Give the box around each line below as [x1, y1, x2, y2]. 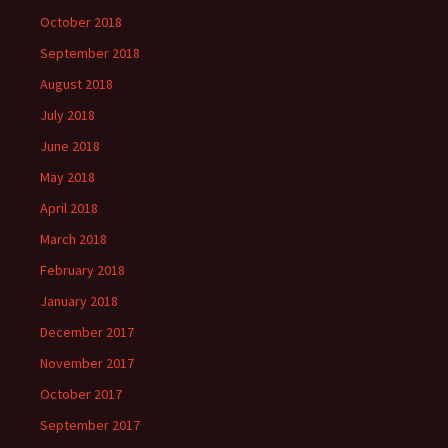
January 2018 [40, 292, 118, 310]
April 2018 [40, 199, 98, 217]
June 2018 [40, 137, 100, 155]
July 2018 [40, 106, 95, 124]
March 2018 [40, 230, 107, 248]
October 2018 [40, 13, 122, 31]
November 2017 [40, 354, 134, 372]
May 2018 [40, 168, 95, 186]
